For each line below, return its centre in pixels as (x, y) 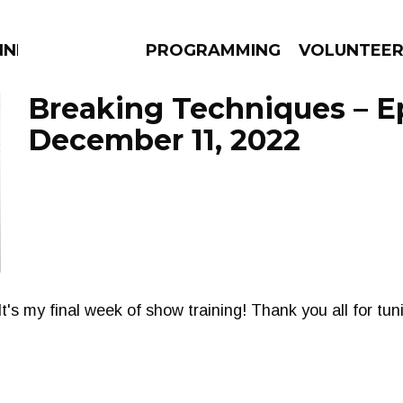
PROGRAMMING (213, 50)
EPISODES (149, 189)
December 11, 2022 (164, 140)
